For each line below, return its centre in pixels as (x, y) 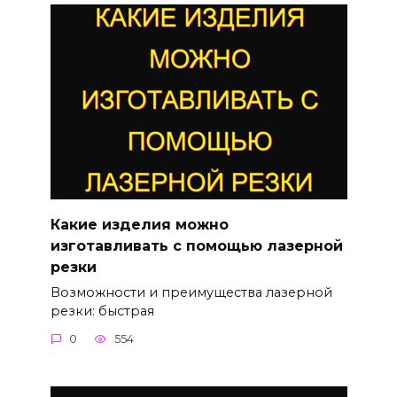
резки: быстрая (102, 311)
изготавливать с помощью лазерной (196, 245)
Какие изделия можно (139, 224)
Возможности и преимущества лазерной (191, 292)
